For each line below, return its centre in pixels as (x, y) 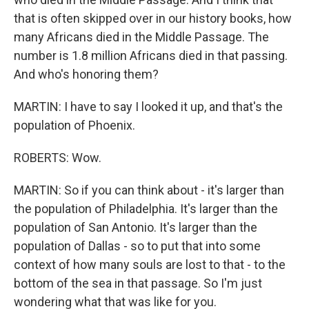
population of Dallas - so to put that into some (137, 246)
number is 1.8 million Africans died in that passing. (151, 56)
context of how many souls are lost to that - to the (150, 265)
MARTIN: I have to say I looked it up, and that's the (148, 107)
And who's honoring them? (86, 74)
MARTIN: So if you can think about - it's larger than (149, 190)
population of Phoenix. (74, 125)
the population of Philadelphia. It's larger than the (146, 209)
